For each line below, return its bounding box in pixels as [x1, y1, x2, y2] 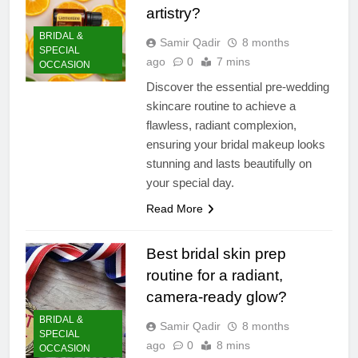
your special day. [145, 175, 234, 189]
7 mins [216, 54, 250, 68]
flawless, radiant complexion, [145, 117, 296, 132]
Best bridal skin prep [145, 245, 286, 262]
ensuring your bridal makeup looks [145, 137, 325, 151]
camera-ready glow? [145, 288, 287, 305]
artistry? [145, 4, 201, 22]
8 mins [216, 338, 250, 352]
